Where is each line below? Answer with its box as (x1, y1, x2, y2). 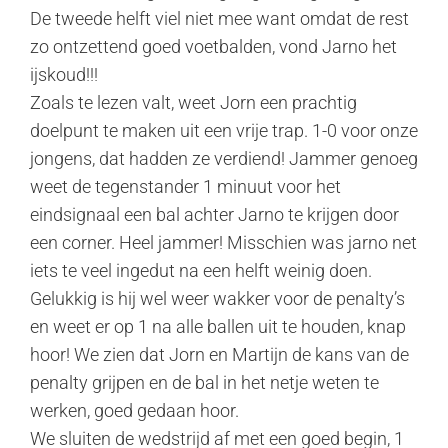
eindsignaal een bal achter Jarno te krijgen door (30, 204, 399, 225)
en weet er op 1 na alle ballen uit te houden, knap (30, 316, 406, 337)
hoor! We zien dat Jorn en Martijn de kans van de (30, 344, 409, 365)
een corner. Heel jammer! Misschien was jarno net (30, 232, 417, 253)
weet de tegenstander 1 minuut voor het (30, 176, 341, 197)
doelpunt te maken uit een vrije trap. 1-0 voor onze (30, 120, 418, 141)
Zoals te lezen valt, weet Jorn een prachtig (30, 92, 357, 113)
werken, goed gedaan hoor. (30, 400, 239, 421)
